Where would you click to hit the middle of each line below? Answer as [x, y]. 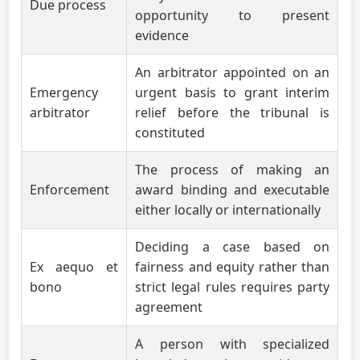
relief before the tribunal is [233, 112]
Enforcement [70, 190]
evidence [162, 35]
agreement [169, 307]
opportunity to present [233, 15]
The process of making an [233, 170]
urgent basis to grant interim [233, 92]
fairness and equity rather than [233, 267]
